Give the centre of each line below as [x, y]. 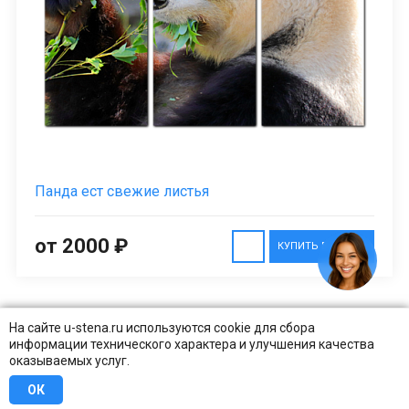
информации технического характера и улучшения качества [192, 344]
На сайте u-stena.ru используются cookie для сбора [162, 328]
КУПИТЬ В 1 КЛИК [322, 246]
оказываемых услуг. [69, 361]
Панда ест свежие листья [122, 192]
